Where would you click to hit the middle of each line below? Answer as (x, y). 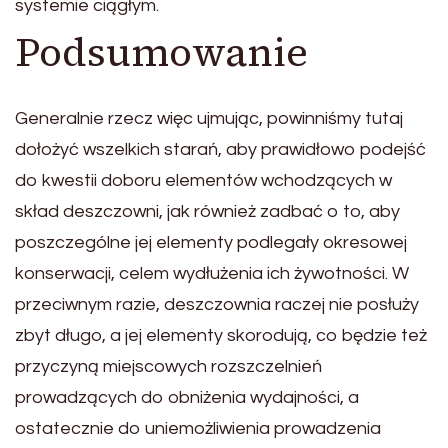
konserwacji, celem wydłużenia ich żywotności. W (212, 273)
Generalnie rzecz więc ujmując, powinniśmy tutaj (209, 118)
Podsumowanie (161, 51)
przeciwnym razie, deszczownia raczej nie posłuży (217, 304)
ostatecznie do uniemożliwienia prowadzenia (198, 428)
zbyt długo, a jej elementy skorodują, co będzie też (221, 335)
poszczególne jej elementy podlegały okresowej (211, 242)
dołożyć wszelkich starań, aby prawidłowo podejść (220, 149)
